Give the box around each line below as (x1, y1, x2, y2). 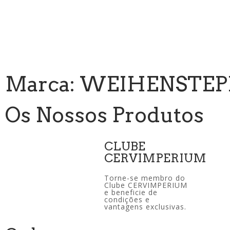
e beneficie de (104, 187, 158, 197)
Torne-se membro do (104, 173, 186, 183)
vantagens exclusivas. (104, 202, 187, 212)
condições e (104, 195, 150, 204)
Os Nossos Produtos (5, 103, 204, 127)
